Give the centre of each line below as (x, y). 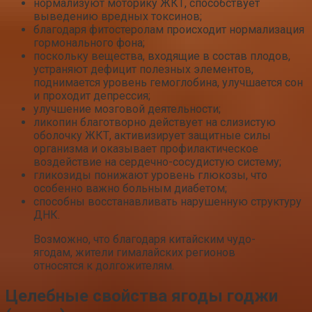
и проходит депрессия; (92, 95)
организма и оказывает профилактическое (146, 148)
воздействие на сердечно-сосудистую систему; (157, 162)
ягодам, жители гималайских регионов (134, 252)
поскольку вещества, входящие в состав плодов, (162, 56)
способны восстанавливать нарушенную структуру (167, 201)
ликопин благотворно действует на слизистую (155, 122)
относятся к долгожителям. (104, 265)
